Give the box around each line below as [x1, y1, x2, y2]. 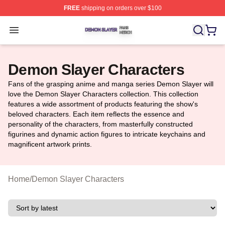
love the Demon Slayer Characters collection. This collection [8, 90, 198, 98]
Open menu [14, 25, 55, 34]
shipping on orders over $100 [79, 5, 162, 12]
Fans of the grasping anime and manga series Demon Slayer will [8, 80, 213, 88]
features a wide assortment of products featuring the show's [8, 100, 198, 108]
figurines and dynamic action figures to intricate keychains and [8, 130, 205, 138]
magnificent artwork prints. [8, 140, 92, 148]
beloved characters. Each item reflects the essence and [8, 110, 184, 118]
